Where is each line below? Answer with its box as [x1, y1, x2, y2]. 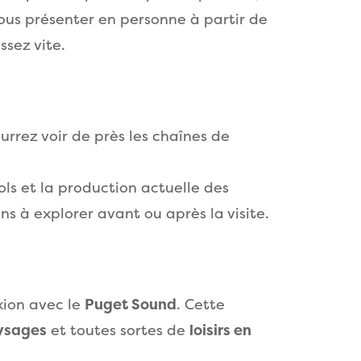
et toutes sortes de [47, 321, 189, 339]
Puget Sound [85, 295, 176, 314]
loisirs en [189, 321, 251, 340]
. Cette [176, 295, 225, 313]
